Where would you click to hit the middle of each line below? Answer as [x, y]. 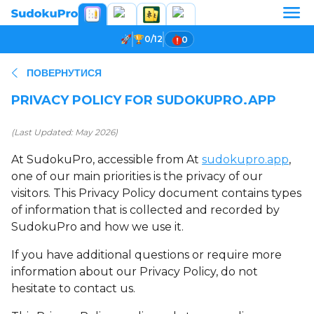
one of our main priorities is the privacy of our [137, 176]
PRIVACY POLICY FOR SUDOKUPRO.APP [144, 100]
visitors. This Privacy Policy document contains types [156, 193]
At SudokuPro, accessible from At [107, 159]
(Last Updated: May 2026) [64, 132]
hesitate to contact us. [73, 288]
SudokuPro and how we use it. [97, 227]
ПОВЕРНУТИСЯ [64, 73]
